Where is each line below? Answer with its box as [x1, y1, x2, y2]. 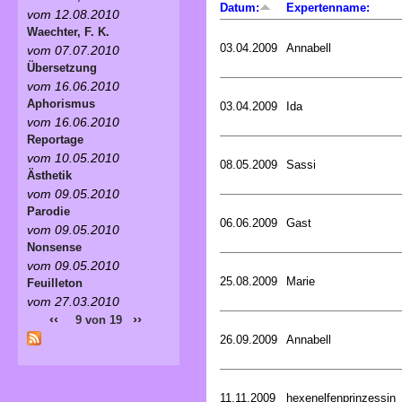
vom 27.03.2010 [27, 293, 119, 309]
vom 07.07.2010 [27, 42, 119, 57]
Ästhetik [27, 168, 72, 182]
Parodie [27, 204, 70, 218]
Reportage [27, 132, 83, 146]
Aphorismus [27, 96, 95, 110]
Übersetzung [27, 60, 97, 74]
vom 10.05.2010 [27, 150, 119, 165]
